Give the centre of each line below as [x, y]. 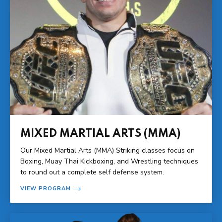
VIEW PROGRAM [46, 188]
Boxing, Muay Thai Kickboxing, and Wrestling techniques [109, 161]
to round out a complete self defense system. [92, 172]
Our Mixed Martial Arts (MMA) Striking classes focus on [108, 150]
